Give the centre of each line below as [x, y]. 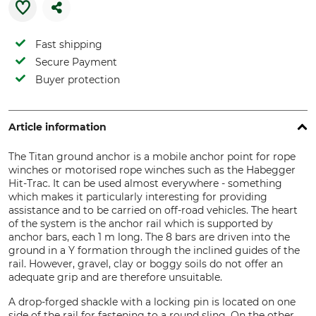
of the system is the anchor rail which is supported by [141, 224]
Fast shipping [69, 44]
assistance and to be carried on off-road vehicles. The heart [153, 210]
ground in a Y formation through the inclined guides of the [154, 250]
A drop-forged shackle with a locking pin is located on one [152, 302]
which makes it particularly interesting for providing [138, 197]
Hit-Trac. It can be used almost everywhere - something [145, 183]
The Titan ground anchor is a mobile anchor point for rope [152, 157]
